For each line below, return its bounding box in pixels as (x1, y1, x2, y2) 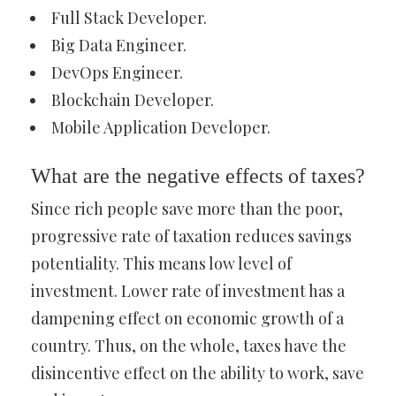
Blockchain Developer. (51, 89, 214, 110)
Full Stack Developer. (51, 7, 207, 28)
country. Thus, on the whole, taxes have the (31, 335, 346, 356)
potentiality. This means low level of (31, 253, 292, 274)
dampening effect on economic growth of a (31, 308, 344, 329)
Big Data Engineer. (51, 34, 187, 56)
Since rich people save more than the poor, (31, 198, 343, 219)
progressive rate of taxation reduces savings (31, 225, 352, 247)
